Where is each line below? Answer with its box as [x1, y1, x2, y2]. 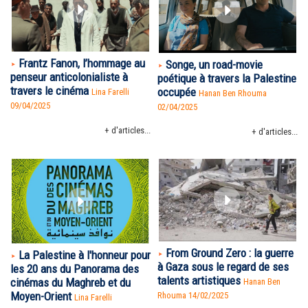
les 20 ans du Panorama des [10, 262, 139, 276]
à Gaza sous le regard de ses [157, 260, 289, 274]
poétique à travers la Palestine [157, 71, 296, 85]
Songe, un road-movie [166, 58, 263, 71]
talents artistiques [157, 274, 241, 287]
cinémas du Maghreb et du [10, 276, 131, 290]
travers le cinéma [10, 84, 89, 98]
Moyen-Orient [10, 289, 71, 304]
